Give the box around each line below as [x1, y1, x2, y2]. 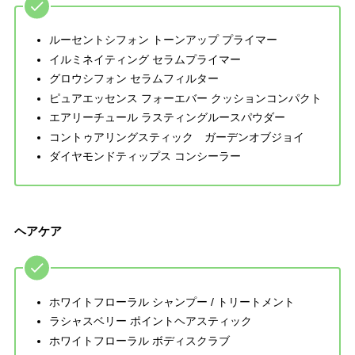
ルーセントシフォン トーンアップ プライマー [48, 33, 277, 47]
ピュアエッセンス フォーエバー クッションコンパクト [48, 91, 322, 105]
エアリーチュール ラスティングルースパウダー [48, 111, 285, 124]
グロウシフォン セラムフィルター [48, 72, 219, 86]
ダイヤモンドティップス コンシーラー [48, 150, 241, 163]
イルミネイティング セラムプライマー [48, 52, 241, 66]
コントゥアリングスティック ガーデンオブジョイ [48, 130, 304, 143]
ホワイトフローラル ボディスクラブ [48, 334, 230, 347]
